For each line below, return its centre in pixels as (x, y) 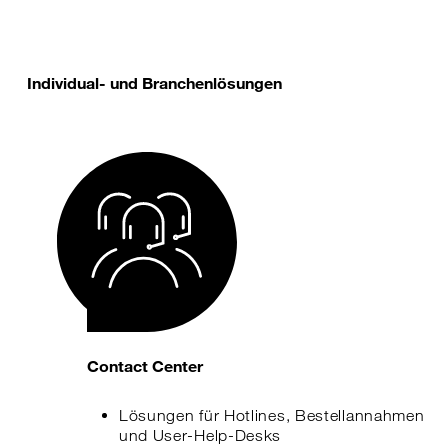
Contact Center (145, 365)
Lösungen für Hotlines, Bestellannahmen (271, 415)
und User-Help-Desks (200, 435)
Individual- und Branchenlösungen (154, 82)
